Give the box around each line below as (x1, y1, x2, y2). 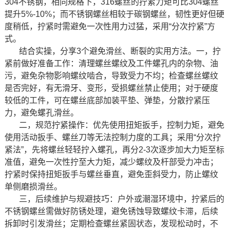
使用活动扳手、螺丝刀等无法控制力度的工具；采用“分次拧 (4, 133, 221, 142)
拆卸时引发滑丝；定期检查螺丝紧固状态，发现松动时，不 (4, 219, 218, 228)
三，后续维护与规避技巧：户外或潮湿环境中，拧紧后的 (18, 195, 224, 204)
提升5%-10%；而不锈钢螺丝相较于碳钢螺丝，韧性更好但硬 (4, 10, 224, 19)
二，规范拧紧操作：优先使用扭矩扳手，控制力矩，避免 (18, 121, 224, 130)
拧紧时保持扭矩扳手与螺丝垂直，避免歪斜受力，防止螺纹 (4, 170, 218, 179)
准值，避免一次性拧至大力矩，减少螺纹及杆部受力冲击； (4, 158, 218, 167)
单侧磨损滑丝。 (4, 182, 62, 191)
